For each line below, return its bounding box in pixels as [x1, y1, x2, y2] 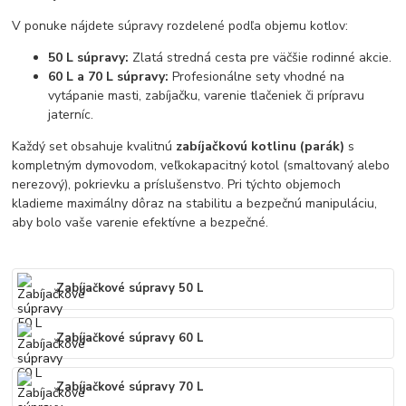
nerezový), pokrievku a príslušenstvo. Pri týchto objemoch [12, 175, 342, 193]
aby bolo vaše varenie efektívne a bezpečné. [12, 213, 269, 231]
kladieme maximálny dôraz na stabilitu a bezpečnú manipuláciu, [12, 194, 378, 212]
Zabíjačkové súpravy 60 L [56, 329, 205, 346]
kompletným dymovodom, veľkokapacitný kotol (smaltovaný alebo [12, 156, 391, 174]
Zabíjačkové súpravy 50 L [56, 280, 205, 297]
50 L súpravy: [48, 48, 130, 66]
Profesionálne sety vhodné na [169, 67, 345, 85]
